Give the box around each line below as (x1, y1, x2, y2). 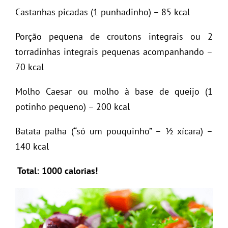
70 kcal (15, 61, 44, 73)
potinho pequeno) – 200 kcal (15, 100, 130, 112)
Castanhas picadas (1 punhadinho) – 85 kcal (15, 6, 190, 18)
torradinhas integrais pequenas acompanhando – (15, 45, 213, 58)
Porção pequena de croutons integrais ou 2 (15, 30, 213, 42)
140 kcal (15, 140, 49, 152)
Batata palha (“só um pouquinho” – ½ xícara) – (15, 125, 213, 137)
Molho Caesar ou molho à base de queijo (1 (15, 85, 213, 97)
